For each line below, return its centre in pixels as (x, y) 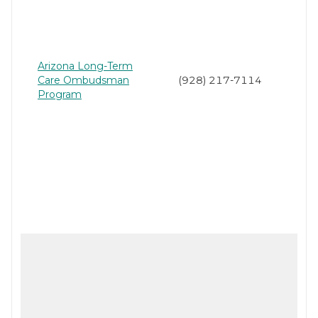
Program (60, 94)
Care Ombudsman (83, 80)
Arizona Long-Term (85, 66)
